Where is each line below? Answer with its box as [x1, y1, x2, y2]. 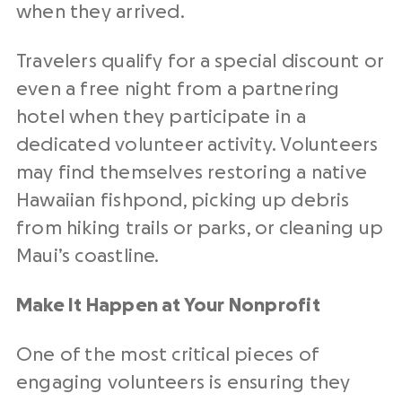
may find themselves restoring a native [16, 163, 367, 183]
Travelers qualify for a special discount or [16, 52, 384, 72]
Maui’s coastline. [16, 247, 160, 267]
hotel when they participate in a [16, 108, 306, 127]
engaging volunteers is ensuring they [16, 373, 351, 393]
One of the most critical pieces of [16, 345, 319, 365]
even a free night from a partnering [16, 80, 340, 100]
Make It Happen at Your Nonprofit [16, 296, 320, 316]
